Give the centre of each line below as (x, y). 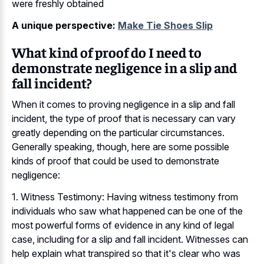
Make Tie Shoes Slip (165, 25)
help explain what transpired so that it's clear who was (126, 253)
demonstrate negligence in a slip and (124, 67)
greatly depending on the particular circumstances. (118, 133)
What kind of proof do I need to (107, 52)
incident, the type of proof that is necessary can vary (124, 119)
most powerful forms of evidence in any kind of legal (123, 225)
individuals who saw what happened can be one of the (127, 211)
